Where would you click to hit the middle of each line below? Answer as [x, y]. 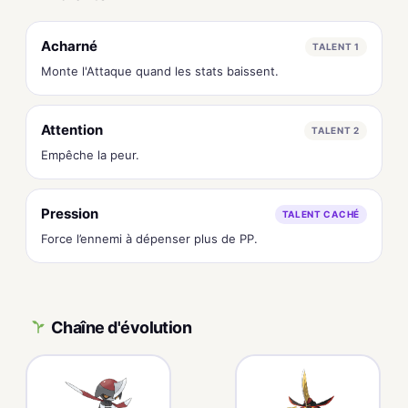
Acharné [69, 46]
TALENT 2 [336, 130]
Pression [70, 214]
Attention [72, 130]
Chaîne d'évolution [122, 327]
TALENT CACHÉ [321, 214]
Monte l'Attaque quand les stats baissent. [160, 71]
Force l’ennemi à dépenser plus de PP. [149, 239]
